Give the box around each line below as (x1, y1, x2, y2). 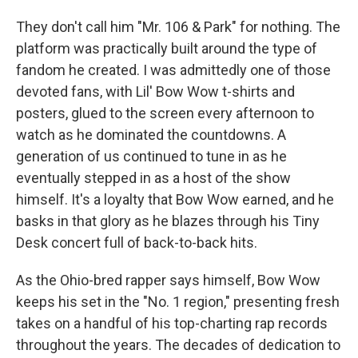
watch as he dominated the (16, 125, 188, 143)
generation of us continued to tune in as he (16, 147, 287, 165)
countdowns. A (191, 125, 286, 143)
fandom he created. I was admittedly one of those (16, 61, 331, 78)
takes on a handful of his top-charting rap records (16, 314, 328, 332)
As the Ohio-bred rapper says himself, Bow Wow (16, 271, 320, 288)
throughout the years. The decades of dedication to (16, 336, 340, 353)
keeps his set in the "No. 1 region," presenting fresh (16, 292, 340, 310)
